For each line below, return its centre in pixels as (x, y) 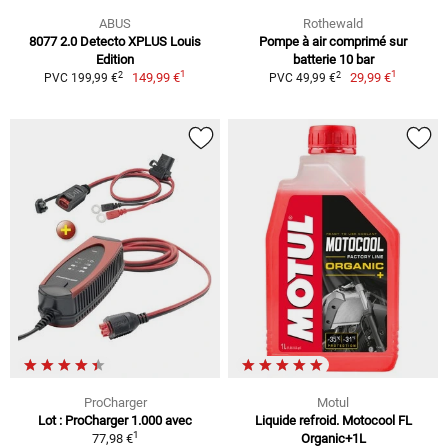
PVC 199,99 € (80, 78)
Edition (115, 60)
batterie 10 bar (333, 60)
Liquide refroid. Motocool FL (333, 420)
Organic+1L (333, 438)
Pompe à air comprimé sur (333, 42)
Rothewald (333, 24)
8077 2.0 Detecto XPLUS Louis (115, 42)
